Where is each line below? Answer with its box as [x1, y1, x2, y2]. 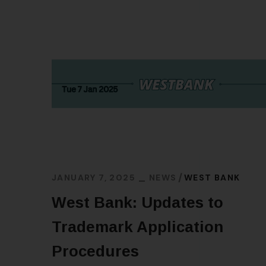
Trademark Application [52, 218, 223, 236]
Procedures [52, 242, 139, 261]
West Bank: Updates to [52, 194, 223, 212]
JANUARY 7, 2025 [52, 172, 135, 183]
